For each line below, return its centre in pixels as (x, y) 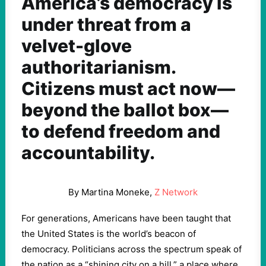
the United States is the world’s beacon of (109, 234)
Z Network (176, 192)
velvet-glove (77, 46)
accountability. (88, 153)
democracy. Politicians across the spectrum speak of (132, 249)
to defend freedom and (121, 131)
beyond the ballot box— (125, 110)
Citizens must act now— (128, 88)
